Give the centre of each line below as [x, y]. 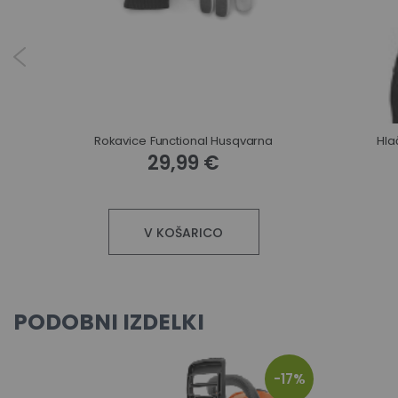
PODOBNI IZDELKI [109, 322]
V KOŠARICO [183, 233]
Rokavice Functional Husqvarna [183, 140]
